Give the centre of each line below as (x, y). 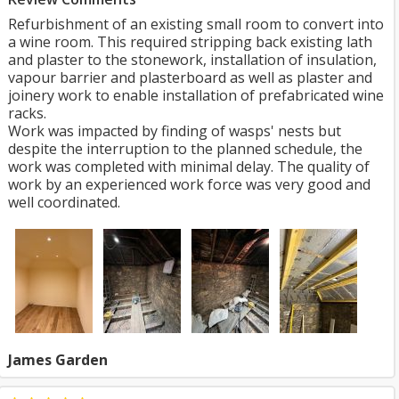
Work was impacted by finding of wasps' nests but (175, 131)
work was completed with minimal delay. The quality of (189, 167)
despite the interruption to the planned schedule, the (185, 149)
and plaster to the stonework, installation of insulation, (192, 60)
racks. (27, 113)
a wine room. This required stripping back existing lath (190, 42)
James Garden (58, 360)
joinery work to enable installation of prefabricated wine (196, 95)
